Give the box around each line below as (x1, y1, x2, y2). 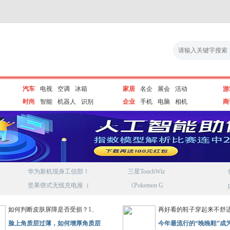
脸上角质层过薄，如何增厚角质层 (8, 220, 101, 227)
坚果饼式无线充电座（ (28, 182, 89, 189)
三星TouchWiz (128, 168, 165, 175)
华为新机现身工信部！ (28, 168, 89, 175)
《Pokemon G (128, 182, 163, 189)
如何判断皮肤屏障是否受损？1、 (8, 206, 98, 213)
